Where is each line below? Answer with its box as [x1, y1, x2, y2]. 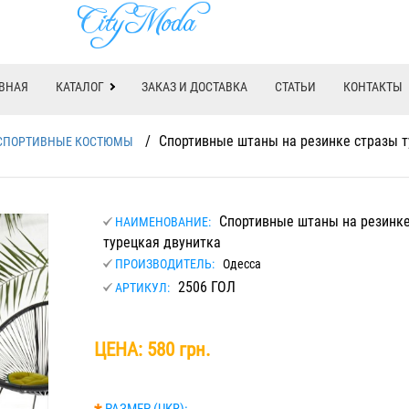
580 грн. [146, 339, 211, 361]
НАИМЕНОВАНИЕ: [114, 215, 211, 229]
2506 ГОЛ [173, 278, 236, 296]
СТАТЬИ [275, 79, 316, 94]
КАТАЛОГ [56, 79, 104, 94]
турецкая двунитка [102, 234, 221, 251]
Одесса [222, 257, 261, 271]
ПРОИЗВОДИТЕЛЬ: [114, 257, 215, 271]
